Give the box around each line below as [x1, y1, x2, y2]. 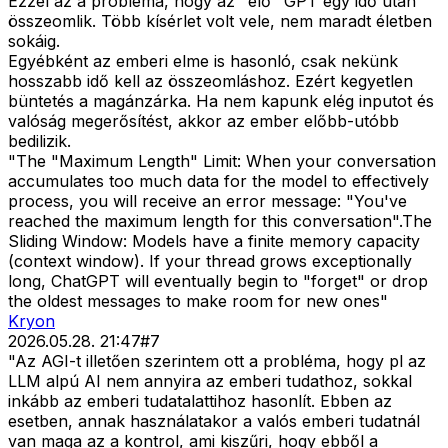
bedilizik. [8, 131, 71, 152]
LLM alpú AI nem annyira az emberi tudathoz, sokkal [8, 371, 412, 392]
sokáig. [8, 31, 60, 52]
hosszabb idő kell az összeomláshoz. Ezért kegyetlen [8, 71, 413, 92]
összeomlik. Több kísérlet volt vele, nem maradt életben [8, 11, 432, 32]
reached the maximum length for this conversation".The [8, 211, 432, 232]
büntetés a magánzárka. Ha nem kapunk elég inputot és [8, 91, 434, 112]
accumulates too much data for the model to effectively [8, 171, 429, 192]
